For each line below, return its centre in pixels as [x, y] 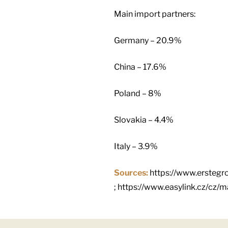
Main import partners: [155, 14]
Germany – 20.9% [148, 40]
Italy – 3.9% [136, 146]
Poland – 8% [138, 93]
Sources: [132, 173]
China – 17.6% [140, 67]
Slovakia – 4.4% [144, 120]
